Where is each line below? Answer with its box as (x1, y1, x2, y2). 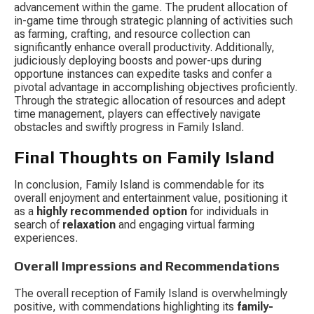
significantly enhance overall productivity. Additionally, (14, 41, 278, 55)
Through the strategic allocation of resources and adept (14, 94, 288, 108)
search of (14, 218, 62, 232)
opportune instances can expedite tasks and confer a (14, 67, 275, 81)
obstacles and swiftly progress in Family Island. (14, 121, 244, 135)
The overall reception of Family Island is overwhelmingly (14, 286, 290, 300)
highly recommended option (36, 205, 187, 219)
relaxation (62, 218, 116, 232)
